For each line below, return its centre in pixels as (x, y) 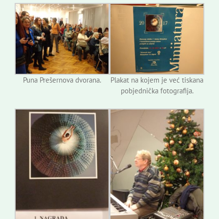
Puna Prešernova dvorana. (62, 80)
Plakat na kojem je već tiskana (157, 80)
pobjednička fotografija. (157, 90)
